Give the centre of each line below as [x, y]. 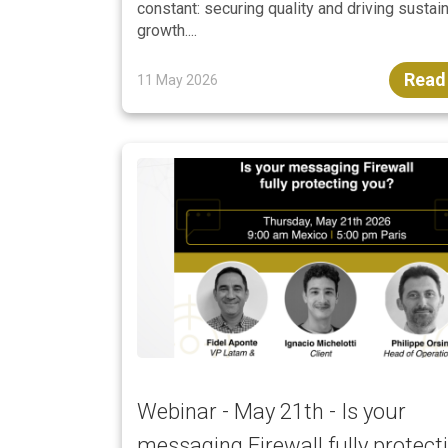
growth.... [167, 30]
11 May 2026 [177, 80]
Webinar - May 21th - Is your [271, 411]
